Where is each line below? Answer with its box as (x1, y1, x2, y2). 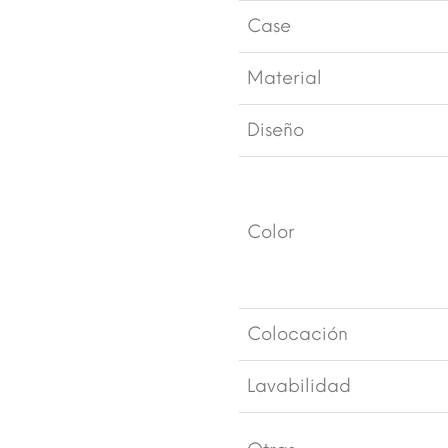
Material (247, 66, 322, 89)
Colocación (247, 322, 348, 345)
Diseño (247, 118, 304, 141)
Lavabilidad (247, 374, 351, 397)
